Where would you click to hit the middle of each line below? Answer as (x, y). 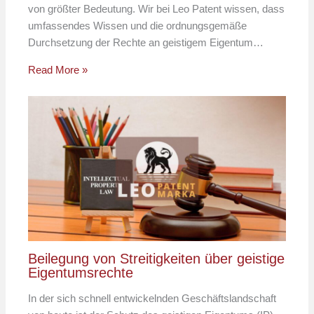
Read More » (58, 70)
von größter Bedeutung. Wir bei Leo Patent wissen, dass (157, 9)
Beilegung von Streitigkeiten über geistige (157, 258)
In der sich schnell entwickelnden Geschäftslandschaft (152, 298)
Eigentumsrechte (81, 272)
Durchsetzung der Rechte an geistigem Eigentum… (146, 43)
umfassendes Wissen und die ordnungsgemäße (138, 26)
